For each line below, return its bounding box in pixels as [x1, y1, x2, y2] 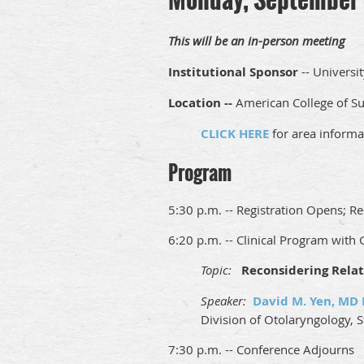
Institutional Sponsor [168, 63, 298, 80]
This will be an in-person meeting [168, 32, 345, 49]
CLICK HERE [201, 124, 269, 142]
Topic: [201, 262, 235, 279]
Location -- [168, 93, 236, 111]
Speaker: [201, 292, 253, 310]
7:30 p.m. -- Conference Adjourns [168, 341, 354, 358]
